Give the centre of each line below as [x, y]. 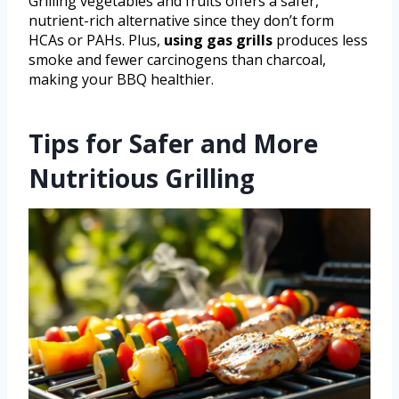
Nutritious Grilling [142, 179]
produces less [320, 41]
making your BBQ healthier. [121, 80]
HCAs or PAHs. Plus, [96, 41]
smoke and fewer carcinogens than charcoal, [177, 60]
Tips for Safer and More [173, 144]
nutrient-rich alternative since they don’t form [181, 21]
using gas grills [218, 41]
